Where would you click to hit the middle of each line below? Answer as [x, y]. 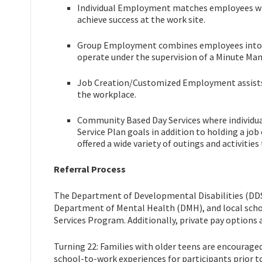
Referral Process [90, 169]
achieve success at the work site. [141, 19]
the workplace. [107, 94]
